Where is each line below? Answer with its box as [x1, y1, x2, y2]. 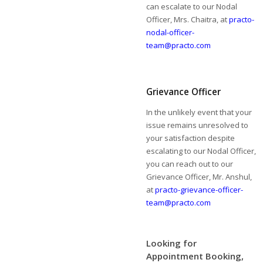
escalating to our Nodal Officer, [146, 146, 257, 156]
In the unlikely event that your [146, 107, 252, 117]
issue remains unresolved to [146, 120, 249, 130]
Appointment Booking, [146, 250, 244, 262]
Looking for [146, 237, 197, 249]
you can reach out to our [146, 159, 234, 169]
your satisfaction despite [146, 133, 235, 143]
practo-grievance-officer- [155, 184, 244, 195]
